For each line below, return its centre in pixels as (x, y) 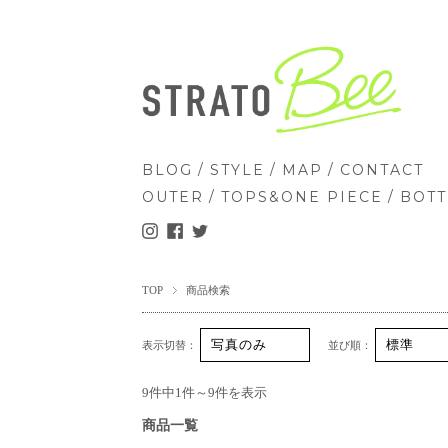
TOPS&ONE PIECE (302, 197)
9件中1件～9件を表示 (204, 393)
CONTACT (382, 170)
